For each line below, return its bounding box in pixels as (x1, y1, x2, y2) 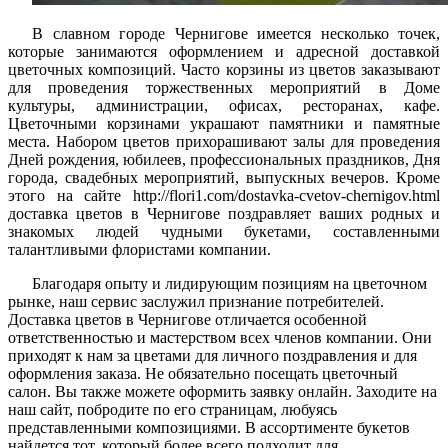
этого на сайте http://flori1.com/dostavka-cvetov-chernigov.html (8, 186, 440, 204)
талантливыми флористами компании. (8, 240, 271, 258)
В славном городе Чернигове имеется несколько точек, (32, 24, 440, 42)
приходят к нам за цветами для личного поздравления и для (8, 346, 417, 364)
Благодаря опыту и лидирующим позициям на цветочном (32, 274, 427, 292)
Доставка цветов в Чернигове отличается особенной (8, 310, 367, 328)
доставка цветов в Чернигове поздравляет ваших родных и (8, 204, 440, 222)
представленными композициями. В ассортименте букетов (8, 418, 410, 436)
